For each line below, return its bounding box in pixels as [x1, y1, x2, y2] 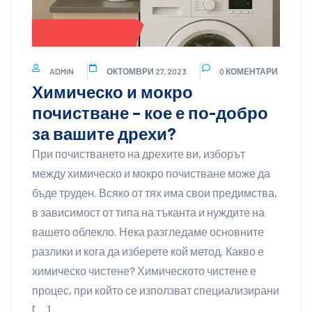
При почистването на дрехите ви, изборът [32, 147, 245, 161]
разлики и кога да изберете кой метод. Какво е [32, 244, 264, 258]
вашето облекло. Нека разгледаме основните [32, 225, 264, 239]
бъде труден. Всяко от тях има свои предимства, [32, 186, 277, 200]
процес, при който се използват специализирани [32, 283, 279, 297]
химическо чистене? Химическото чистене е [32, 264, 256, 278]
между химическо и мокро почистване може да [32, 166, 270, 180]
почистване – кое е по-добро [32, 102, 268, 123]
